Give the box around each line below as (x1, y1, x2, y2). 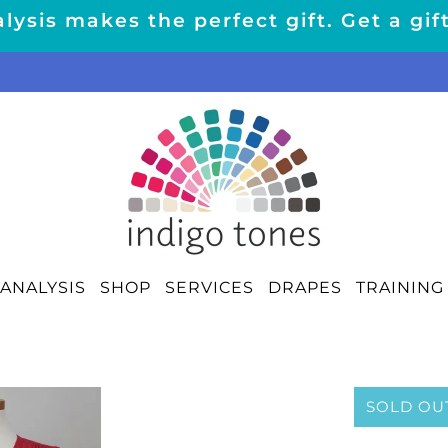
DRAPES (268, 277, 342, 297)
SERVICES (165, 277, 254, 297)
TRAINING (356, 277, 444, 297)
